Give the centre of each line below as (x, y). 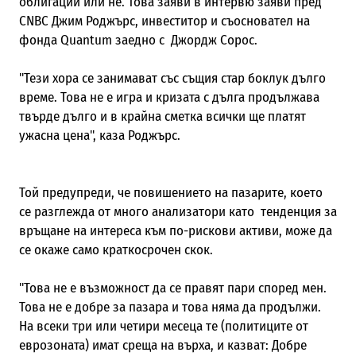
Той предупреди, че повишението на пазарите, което (170, 192)
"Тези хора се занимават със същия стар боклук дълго (172, 78)
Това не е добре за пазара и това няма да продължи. (170, 307)
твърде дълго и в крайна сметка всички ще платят (162, 116)
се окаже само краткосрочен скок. (116, 250)
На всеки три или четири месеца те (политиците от (163, 326)
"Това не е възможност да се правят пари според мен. (172, 288)
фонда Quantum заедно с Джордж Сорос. (138, 40)
